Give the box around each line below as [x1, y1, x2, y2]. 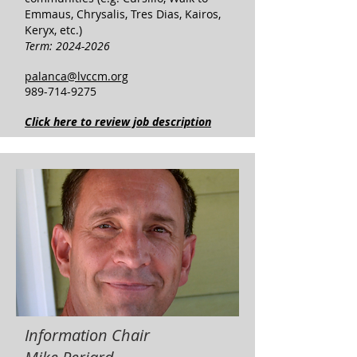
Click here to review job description [25, 114, 211, 129]
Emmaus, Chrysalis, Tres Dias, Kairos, [25, 6, 221, 22]
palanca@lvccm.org [25, 69, 128, 84]
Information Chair [25, 324, 150, 346]
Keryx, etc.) [25, 22, 82, 37]
